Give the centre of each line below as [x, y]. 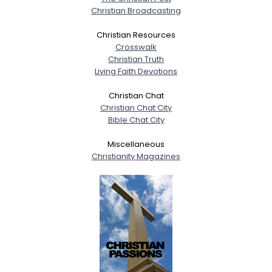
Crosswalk [136, 47]
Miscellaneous [136, 144]
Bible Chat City [136, 120]
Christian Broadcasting [136, 11]
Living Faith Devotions [136, 71]
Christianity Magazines [136, 156]
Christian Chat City [136, 108]
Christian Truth [136, 59]
